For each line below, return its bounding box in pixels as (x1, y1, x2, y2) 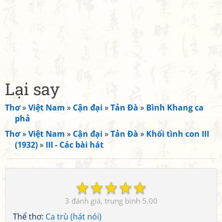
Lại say (5, 78, 59, 100)
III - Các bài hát (46, 139, 104, 150)
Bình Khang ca (146, 102, 204, 113)
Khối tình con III (146, 128, 209, 139)
